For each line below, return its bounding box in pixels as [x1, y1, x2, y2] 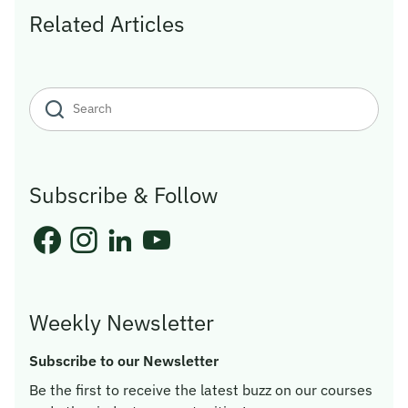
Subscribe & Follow [29, 179, 218, 209]
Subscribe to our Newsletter [29, 351, 219, 370]
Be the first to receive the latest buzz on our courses [29, 380, 372, 399]
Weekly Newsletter [29, 307, 214, 337]
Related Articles [29, 8, 185, 38]
